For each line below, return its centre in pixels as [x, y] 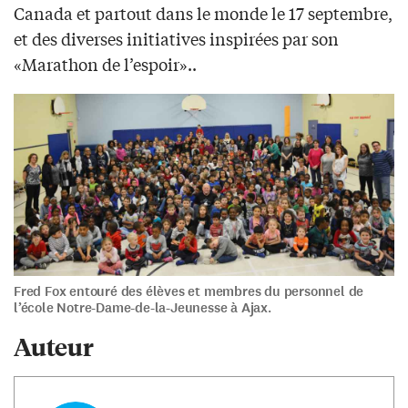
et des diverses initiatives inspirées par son [176, 38]
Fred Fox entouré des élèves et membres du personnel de [189, 291]
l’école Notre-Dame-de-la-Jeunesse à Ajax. [143, 307]
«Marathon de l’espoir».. [105, 63]
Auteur [54, 345]
